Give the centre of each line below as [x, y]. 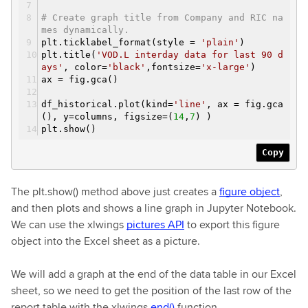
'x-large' [225, 67]
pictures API [155, 224]
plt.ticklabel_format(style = [121, 42]
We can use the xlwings [69, 224]
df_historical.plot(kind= [107, 104]
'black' [126, 67]
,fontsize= [173, 67]
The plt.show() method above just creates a [115, 191]
